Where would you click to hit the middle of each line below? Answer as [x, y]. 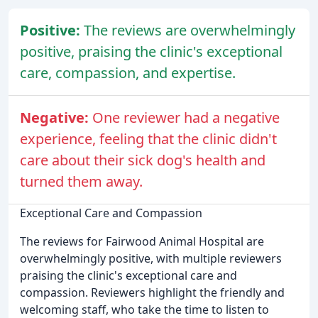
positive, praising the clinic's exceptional [151, 51]
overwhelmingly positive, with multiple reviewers [151, 258]
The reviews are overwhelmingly [190, 30]
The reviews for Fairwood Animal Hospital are [142, 241]
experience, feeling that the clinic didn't [148, 138]
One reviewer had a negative [186, 117]
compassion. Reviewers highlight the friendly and [152, 292]
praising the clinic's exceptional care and [128, 275]
